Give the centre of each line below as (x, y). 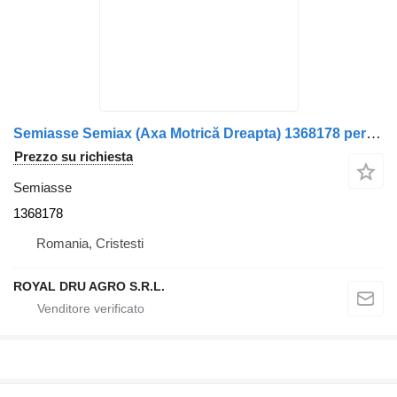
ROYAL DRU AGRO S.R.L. (89, 287)
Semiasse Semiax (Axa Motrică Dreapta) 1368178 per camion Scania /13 (374, 134)
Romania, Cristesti (90, 244)
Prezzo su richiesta (74, 157)
